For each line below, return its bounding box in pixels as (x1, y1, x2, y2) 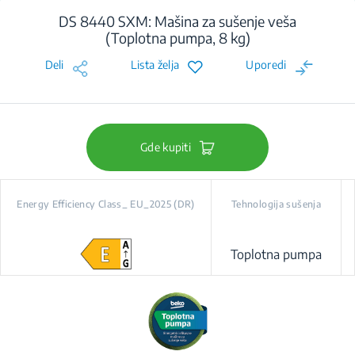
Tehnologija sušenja (231, 198, 322, 210)
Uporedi (246, 58, 287, 71)
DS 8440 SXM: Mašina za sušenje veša (59, 12, 296, 30)
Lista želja (130, 58, 180, 71)
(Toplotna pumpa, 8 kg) (105, 29, 250, 47)
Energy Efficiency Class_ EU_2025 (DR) (17, 198, 195, 210)
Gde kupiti (140, 140, 191, 154)
